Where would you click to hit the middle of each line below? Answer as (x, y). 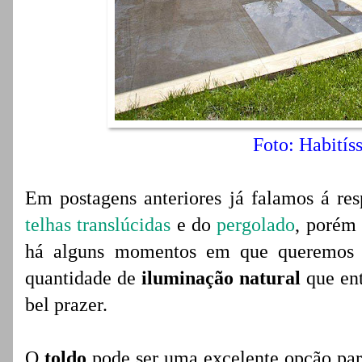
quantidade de (81, 278)
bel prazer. (66, 305)
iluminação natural (221, 278)
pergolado (253, 225)
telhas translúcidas (98, 225)
